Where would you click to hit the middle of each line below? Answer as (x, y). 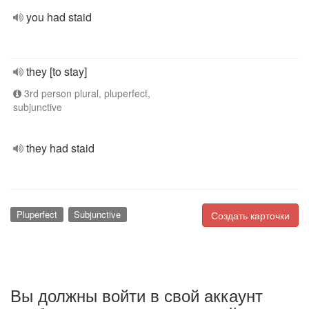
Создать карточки (250, 215)
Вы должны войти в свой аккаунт (137, 295)
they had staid (60, 148)
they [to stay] (57, 71)
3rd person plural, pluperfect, (86, 93)
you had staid (59, 17)
